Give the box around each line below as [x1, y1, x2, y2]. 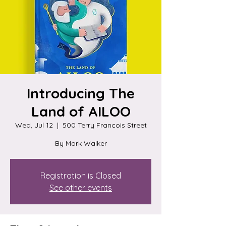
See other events [49, 182, 112, 193]
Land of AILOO [31, 102, 131, 120]
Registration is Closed [40, 170, 121, 181]
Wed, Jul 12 [15, 120, 53, 130]
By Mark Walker [54, 138, 107, 148]
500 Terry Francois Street [62, 120, 147, 130]
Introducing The [27, 84, 135, 102]
